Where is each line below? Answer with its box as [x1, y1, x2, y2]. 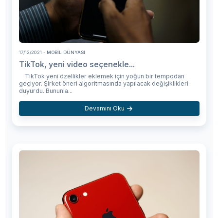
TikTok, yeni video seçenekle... [18, 59, 135, 69]
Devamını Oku [84, 104, 125, 112]
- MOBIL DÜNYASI [41, 49, 85, 55]
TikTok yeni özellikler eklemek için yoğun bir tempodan [18, 72, 184, 80]
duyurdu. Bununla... [18, 87, 73, 94]
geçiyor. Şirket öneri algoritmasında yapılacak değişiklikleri [18, 79, 188, 87]
